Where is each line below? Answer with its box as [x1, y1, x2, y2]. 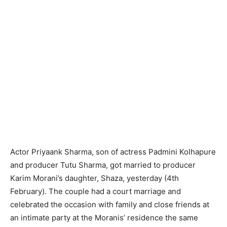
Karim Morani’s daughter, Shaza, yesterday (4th [10, 173, 179, 183]
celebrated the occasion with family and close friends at [10, 199, 209, 209]
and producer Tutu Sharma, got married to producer [10, 160, 196, 170]
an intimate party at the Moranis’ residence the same [10, 212, 198, 222]
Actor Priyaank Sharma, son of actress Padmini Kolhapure [10, 146, 216, 157]
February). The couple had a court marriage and [10, 186, 181, 196]
